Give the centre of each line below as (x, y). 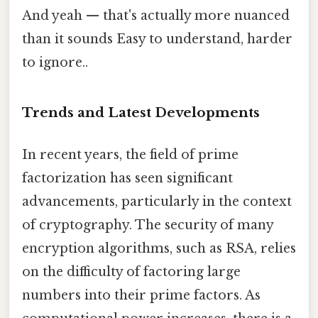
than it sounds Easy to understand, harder (157, 39)
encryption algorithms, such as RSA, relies (159, 249)
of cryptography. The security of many (148, 225)
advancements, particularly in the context (157, 202)
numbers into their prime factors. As (141, 296)
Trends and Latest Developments (141, 113)
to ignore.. (55, 63)
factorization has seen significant (127, 179)
